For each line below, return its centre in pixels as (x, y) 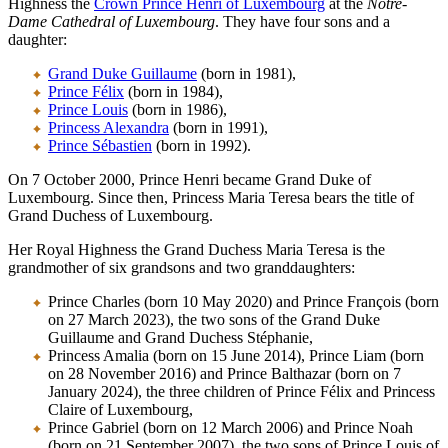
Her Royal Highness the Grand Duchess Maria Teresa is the (196, 250)
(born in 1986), (177, 110)
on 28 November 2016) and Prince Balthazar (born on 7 (224, 374)
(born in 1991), (218, 128)
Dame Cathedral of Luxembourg (111, 22)
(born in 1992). (201, 146)
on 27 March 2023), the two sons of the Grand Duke (214, 320)
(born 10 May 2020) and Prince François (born (289, 302)
